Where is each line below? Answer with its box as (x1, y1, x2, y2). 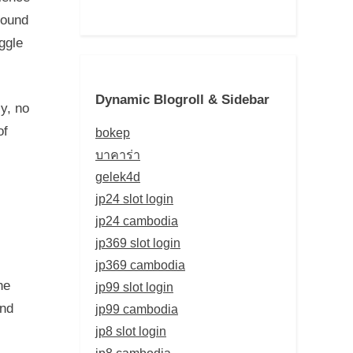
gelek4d (95, 169, 140, 184)
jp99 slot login (95, 279, 173, 294)
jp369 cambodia (95, 257, 185, 272)
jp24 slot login (95, 191, 173, 206)
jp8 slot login (95, 323, 166, 338)
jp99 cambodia (95, 301, 178, 316)
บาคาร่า (95, 147, 140, 162)
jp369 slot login (95, 235, 180, 250)
